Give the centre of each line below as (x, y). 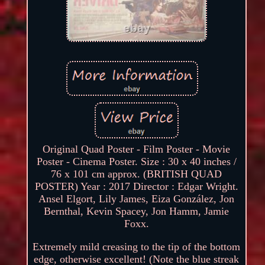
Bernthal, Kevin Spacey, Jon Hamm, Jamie (137, 211)
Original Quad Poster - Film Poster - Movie (137, 149)
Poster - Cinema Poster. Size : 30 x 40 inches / (136, 161)
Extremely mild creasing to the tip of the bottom (137, 246)
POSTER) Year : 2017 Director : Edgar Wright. (136, 186)
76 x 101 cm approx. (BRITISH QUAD (137, 174)
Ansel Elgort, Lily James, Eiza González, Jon (137, 198)
